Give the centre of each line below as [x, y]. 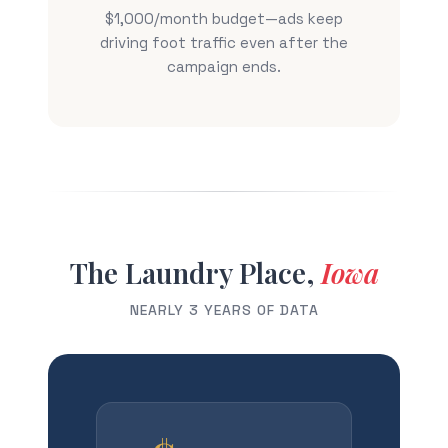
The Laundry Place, [195, 272]
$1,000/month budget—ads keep [224, 18]
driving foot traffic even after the [224, 42]
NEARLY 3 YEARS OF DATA [224, 310]
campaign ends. [224, 66]
